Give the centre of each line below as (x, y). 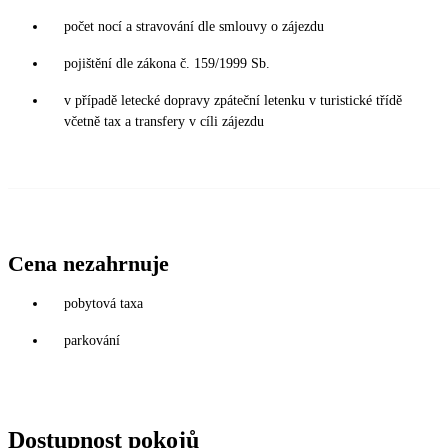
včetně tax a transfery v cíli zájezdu (164, 121)
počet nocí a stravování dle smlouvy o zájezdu (194, 26)
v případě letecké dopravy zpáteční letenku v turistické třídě (233, 100)
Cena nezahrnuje (88, 263)
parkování (92, 340)
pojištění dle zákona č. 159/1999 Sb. (167, 63)
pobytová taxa (103, 303)
